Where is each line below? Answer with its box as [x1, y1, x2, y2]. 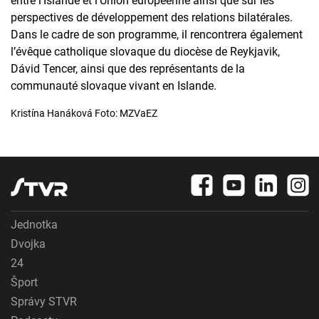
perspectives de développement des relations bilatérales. [11, 11, 293, 25]
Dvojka [11, 237, 46, 251]
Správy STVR [11, 295, 77, 309]
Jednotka [11, 218, 58, 232]
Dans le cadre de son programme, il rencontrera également [11, 28, 303, 42]
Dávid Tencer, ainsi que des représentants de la [11, 62, 245, 76]
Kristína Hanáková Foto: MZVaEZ [11, 108, 157, 120]
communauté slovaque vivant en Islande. [11, 79, 216, 93]
